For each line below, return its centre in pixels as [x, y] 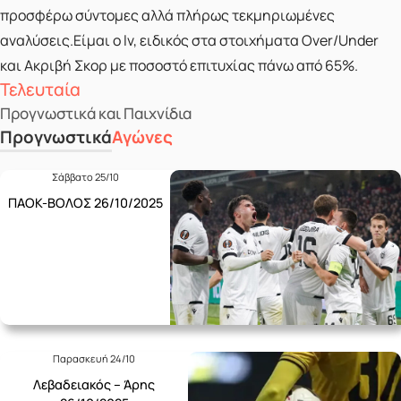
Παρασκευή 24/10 [94, 358]
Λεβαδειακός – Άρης [94, 384]
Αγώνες [142, 137]
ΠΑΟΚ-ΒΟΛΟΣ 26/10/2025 [85, 203]
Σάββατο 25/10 [85, 177]
